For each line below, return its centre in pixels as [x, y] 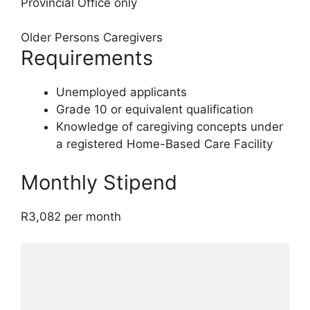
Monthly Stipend [99, 182]
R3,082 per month [71, 216]
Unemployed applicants [121, 92]
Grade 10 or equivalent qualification [155, 110]
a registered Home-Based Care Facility [164, 144]
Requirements [87, 58]
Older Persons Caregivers [92, 38]
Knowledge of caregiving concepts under [170, 127]
